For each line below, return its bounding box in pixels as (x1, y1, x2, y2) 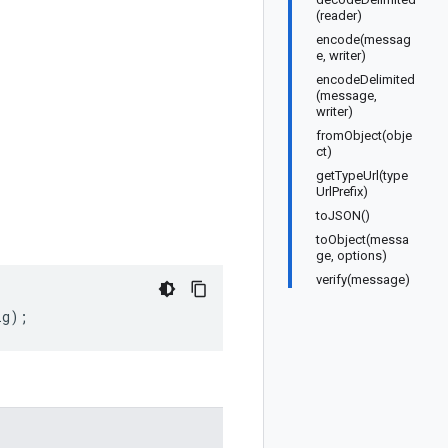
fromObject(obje (316, 128, 412, 143)
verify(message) (316, 272, 410, 287)
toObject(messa (316, 232, 409, 247)
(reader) (316, 8, 362, 23)
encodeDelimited (316, 72, 415, 87)
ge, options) (316, 248, 387, 263)
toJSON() (316, 208, 370, 223)
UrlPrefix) (316, 184, 368, 199)
